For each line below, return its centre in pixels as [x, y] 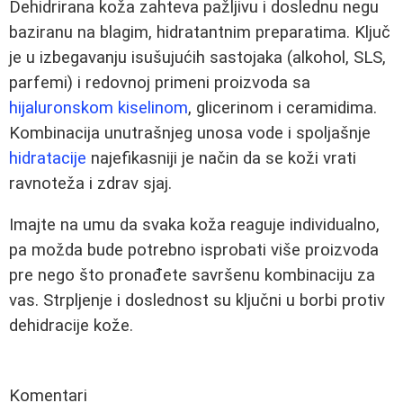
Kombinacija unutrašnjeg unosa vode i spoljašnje [190, 133]
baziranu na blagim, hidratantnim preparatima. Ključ [200, 32]
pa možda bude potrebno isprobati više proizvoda [194, 251]
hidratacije [48, 158]
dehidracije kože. [71, 326]
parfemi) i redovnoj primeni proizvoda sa [160, 82]
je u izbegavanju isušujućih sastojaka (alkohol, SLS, [197, 57]
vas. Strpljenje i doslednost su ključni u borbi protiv [197, 301]
